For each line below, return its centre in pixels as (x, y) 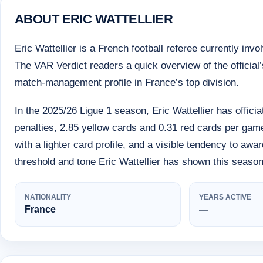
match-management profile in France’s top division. (127, 83)
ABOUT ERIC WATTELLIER (94, 19)
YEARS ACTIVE (225, 197)
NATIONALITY (48, 197)
